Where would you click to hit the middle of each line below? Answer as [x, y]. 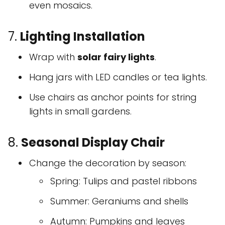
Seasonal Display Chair [93, 143]
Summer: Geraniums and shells [119, 201]
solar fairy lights [116, 57]
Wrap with [53, 57]
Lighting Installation [83, 37]
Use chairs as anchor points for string [113, 97]
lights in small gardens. [80, 111]
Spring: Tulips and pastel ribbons [124, 181]
